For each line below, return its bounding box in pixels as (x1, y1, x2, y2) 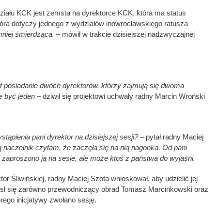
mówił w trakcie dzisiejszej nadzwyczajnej (60, 30, 195, 38)
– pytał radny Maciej (138, 132, 203, 141)
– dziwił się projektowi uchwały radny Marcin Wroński (35, 92, 205, 100)
